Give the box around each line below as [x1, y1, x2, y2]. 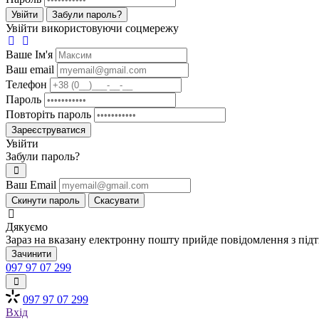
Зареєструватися [11, 125, 85, 135]
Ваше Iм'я [6, 48, 56, 61]
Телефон [6, 78, 47, 90]
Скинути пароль [11, 195, 80, 206]
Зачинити [11, 249, 51, 259]
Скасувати [94, 195, 139, 206]
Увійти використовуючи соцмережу [6, 22, 179, 34]
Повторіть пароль [6, 108, 91, 120]
